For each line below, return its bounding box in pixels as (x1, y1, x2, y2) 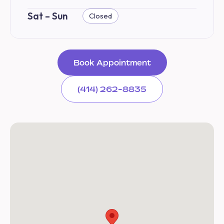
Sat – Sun (27, 9, 67, 22)
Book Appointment (73, 57, 151, 67)
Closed (89, 10, 112, 20)
